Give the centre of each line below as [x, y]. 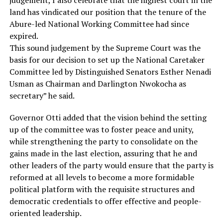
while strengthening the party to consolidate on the [103, 141]
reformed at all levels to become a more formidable [102, 177]
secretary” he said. [42, 95]
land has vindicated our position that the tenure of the [108, 12]
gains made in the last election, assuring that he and [103, 153]
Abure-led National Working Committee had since [99, 24]
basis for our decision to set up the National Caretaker [107, 59]
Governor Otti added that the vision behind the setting [108, 117]
